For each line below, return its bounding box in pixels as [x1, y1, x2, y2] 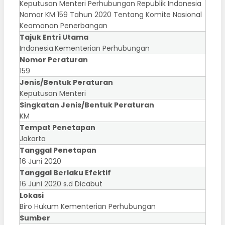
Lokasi [20, 190, 44, 201]
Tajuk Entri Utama [20, 32, 88, 43]
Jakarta [20, 134, 46, 144]
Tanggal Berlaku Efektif [20, 168, 111, 178]
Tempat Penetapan [20, 123, 95, 133]
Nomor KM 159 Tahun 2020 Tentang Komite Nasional [20, 10, 202, 20]
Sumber [20, 213, 50, 223]
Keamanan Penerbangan [20, 21, 107, 31]
